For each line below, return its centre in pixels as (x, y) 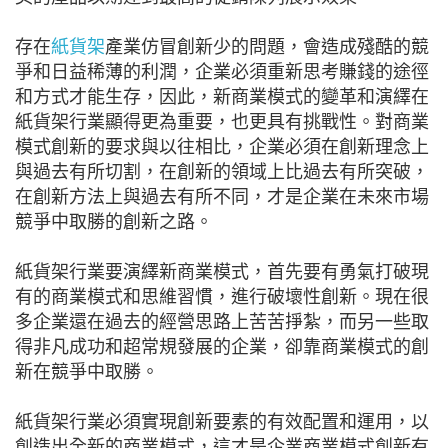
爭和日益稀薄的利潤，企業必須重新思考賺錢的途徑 (222, 72)
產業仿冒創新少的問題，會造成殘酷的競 (267, 47)
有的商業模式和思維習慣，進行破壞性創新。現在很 (222, 297)
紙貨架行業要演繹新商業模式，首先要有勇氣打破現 (222, 272)
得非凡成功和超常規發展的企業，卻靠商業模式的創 (222, 347)
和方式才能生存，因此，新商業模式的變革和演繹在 (222, 97)
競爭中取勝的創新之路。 (114, 222)
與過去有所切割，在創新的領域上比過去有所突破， (222, 172)
